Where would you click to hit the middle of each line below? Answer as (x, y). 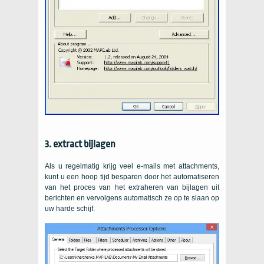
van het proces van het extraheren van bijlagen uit (132, 187)
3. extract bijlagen (80, 144)
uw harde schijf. (70, 208)
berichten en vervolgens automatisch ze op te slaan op (132, 198)
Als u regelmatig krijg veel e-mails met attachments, (132, 166)
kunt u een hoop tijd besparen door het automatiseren (132, 176)
